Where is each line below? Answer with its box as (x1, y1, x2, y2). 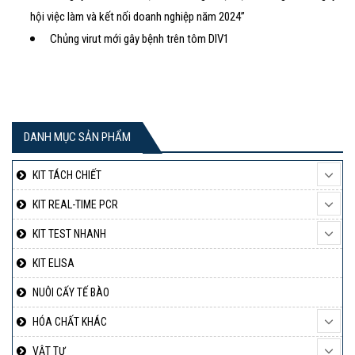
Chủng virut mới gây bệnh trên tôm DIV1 (50, 32, 230, 47)
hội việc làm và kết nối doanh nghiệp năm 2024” (30, 10, 246, 25)
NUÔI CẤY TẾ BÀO (32, 286, 109, 300)
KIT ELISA (32, 257, 74, 270)
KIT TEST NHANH (32, 227, 106, 241)
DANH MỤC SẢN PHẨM (24, 130, 131, 145)
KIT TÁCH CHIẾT (32, 169, 101, 182)
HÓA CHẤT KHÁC (32, 315, 107, 329)
